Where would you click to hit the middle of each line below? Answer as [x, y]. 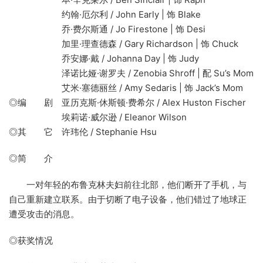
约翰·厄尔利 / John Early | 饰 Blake [105, 15]
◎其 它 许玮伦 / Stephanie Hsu [83, 132]
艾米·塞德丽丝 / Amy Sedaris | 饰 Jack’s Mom [126, 88]
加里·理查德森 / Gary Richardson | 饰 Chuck [124, 44]
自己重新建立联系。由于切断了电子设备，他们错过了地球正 [128, 200]
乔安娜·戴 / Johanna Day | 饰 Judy [104, 59]
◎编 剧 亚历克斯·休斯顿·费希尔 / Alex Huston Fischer [127, 103]
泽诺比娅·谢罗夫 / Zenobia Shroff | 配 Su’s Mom [131, 73]
